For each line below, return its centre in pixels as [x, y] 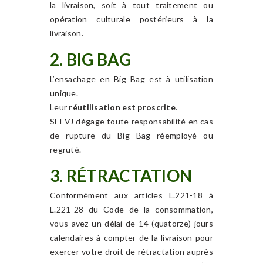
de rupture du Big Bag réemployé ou [131, 135]
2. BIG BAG [90, 59]
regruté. [66, 149]
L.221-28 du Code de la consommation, [131, 209]
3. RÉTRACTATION [121, 176]
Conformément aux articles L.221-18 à [131, 195]
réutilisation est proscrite [122, 107]
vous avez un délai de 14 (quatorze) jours [131, 223]
